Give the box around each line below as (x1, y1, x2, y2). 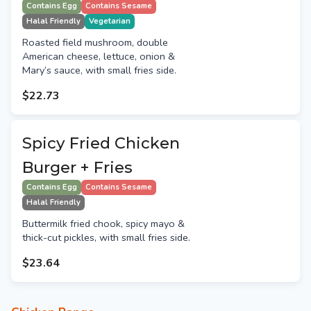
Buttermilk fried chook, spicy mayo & (22, 217, 185, 231)
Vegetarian (89, 16, 131, 27)
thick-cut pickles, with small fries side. (22, 230, 190, 245)
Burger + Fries (22, 158, 133, 178)
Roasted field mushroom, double (22, 35, 168, 50)
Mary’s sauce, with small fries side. (22, 63, 176, 78)
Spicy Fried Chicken (22, 133, 180, 153)
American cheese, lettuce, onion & (22, 49, 175, 64)
